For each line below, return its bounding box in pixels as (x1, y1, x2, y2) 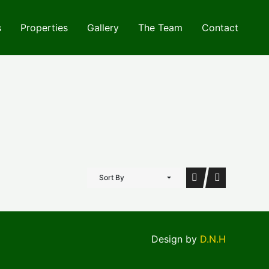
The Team (138, 22, 183, 34)
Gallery (87, 22, 119, 34)
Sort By (99, 173, 124, 182)
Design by (151, 232, 200, 245)
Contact (202, 22, 238, 34)
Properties (20, 22, 68, 34)
